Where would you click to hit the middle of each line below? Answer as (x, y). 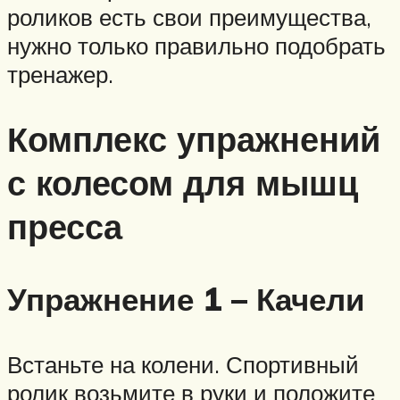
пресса (65, 227)
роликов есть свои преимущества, (189, 17)
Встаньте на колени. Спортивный (183, 365)
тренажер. (60, 75)
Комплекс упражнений (194, 139)
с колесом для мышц (183, 183)
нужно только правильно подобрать (196, 46)
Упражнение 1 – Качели (186, 300)
